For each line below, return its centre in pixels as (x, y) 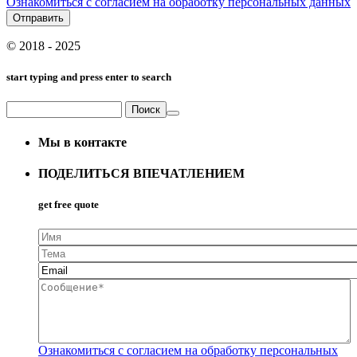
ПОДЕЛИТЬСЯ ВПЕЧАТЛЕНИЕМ (141, 173)
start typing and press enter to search (89, 77)
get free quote (69, 205)
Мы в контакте (82, 142)
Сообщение (71, 286)
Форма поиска (69, 128)
